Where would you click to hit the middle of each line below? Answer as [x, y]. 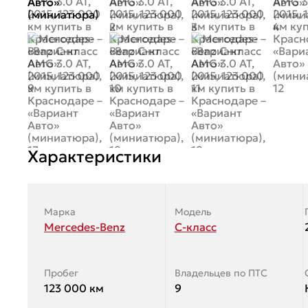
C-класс [195, 227]
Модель [192, 211]
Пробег [61, 273]
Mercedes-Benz [85, 227]
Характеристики [95, 156]
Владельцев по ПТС [221, 273]
